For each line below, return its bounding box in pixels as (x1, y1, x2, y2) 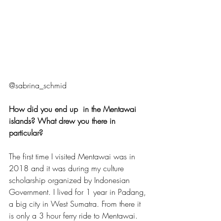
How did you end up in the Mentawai (9, 103, 139, 114)
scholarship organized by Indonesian (9, 174, 132, 185)
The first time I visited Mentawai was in (9, 150, 138, 162)
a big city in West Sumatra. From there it (9, 198, 143, 209)
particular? (9, 127, 43, 138)
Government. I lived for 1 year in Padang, (9, 186, 148, 197)
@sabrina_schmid (9, 79, 67, 91)
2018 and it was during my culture (9, 162, 126, 174)
